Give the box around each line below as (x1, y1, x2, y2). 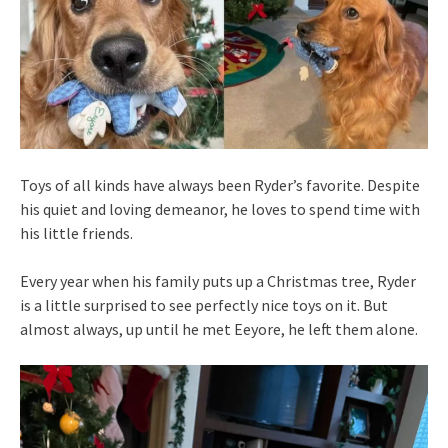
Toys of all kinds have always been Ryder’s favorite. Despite (20, 175, 420, 196)
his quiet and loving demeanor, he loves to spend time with (20, 199, 420, 220)
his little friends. (20, 223, 133, 244)
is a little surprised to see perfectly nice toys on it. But (20, 295, 388, 316)
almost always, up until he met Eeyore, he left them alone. (20, 319, 418, 340)
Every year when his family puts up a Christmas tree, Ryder (20, 271, 416, 292)
